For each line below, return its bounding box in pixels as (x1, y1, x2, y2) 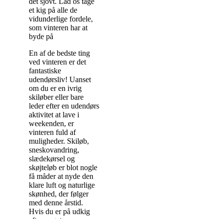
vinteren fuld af (29, 128, 76, 136)
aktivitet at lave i (29, 110, 79, 119)
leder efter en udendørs (29, 102, 99, 110)
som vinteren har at (29, 23, 88, 32)
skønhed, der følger (29, 190, 88, 198)
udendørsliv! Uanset (29, 75, 91, 84)
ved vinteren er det (29, 58, 86, 66)
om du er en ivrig (29, 84, 82, 92)
